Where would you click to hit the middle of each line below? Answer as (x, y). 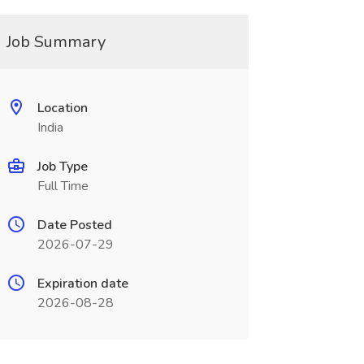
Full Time (63, 186)
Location (62, 108)
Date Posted (74, 225)
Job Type (62, 167)
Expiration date (82, 284)
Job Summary (56, 42)
